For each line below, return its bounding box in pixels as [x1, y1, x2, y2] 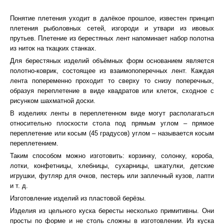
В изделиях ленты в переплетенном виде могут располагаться [10, 109, 214, 117]
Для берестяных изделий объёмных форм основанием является [10, 57, 214, 64]
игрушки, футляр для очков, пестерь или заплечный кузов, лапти [10, 172, 214, 179]
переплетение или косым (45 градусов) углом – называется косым [10, 129, 214, 137]
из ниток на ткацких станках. [10, 44, 96, 52]
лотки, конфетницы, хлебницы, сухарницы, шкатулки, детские [10, 162, 214, 169]
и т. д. [10, 182, 28, 189]
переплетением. [10, 139, 58, 147]
